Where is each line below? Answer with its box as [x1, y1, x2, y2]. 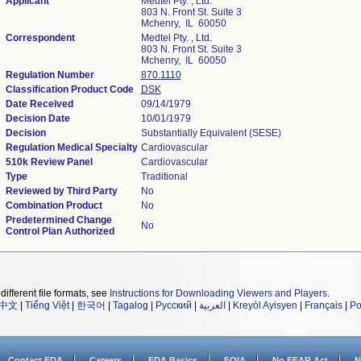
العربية [199, 300, 226, 311]
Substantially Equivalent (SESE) [140, 127, 281, 139]
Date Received [5, 98, 73, 110]
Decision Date [5, 113, 70, 124]
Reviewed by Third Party [5, 185, 118, 197]
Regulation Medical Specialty [5, 142, 138, 153]
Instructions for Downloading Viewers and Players [110, 288, 327, 299]
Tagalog [113, 300, 148, 311]
